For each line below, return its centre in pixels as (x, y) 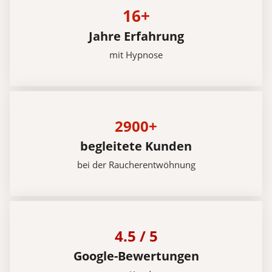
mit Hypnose (136, 54)
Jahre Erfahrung (136, 36)
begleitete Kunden (136, 146)
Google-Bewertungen (136, 256)
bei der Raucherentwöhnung (136, 164)
